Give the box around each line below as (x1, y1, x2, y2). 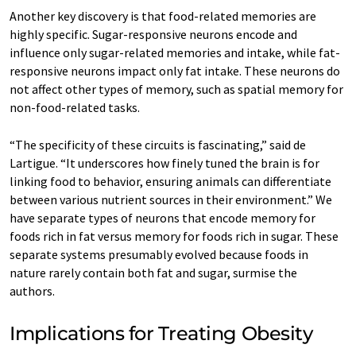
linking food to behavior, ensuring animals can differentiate (10, 172, 331, 189)
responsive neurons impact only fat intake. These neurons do (10, 62, 340, 79)
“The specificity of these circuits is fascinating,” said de (10, 136, 306, 153)
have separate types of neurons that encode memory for (10, 209, 315, 226)
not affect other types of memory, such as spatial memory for (10, 80, 343, 97)
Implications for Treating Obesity (10, 321, 313, 345)
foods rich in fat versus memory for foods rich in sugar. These (10, 227, 339, 244)
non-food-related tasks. (10, 99, 140, 115)
